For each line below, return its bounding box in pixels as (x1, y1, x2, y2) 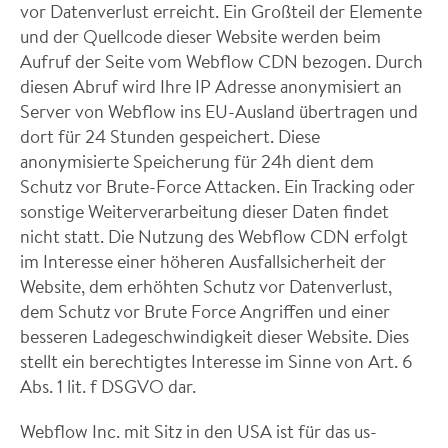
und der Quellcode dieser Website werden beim (20, 24, 381, 48)
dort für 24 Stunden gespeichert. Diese (20, 124, 320, 148)
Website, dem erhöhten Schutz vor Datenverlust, (20, 274, 392, 298)
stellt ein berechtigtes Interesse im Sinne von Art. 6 (20, 349, 412, 373)
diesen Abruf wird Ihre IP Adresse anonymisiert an (20, 74, 402, 98)
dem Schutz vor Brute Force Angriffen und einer (20, 299, 390, 323)
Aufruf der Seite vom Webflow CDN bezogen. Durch (20, 49, 423, 73)
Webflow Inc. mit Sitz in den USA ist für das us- (20, 419, 377, 443)
